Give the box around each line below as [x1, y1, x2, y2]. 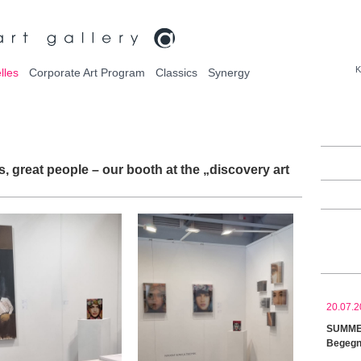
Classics [156, 66, 197, 80]
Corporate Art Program [29, 66, 145, 80]
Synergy [208, 66, 250, 80]
